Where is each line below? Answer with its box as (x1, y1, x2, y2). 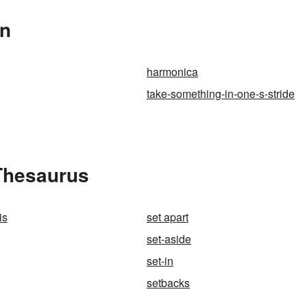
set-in (147, 253, 173, 269)
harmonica (147, 64, 198, 79)
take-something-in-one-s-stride (147, 86, 295, 101)
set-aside (147, 231, 191, 247)
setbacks (147, 275, 190, 291)
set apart (147, 209, 188, 225)
